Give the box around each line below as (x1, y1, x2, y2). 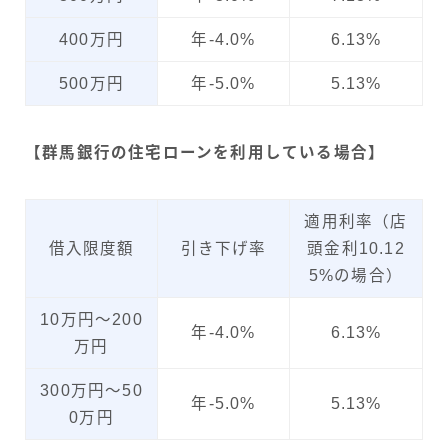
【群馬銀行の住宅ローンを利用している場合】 (25, 144, 386, 162)
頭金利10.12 (307, 240, 405, 258)
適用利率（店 (304, 213, 408, 231)
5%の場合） (308, 267, 404, 285)
